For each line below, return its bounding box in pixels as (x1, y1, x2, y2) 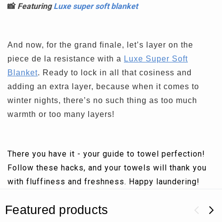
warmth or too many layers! (7, 110, 114, 118)
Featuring (17, 1, 54, 11)
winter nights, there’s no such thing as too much (7, 96, 197, 105)
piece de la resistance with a (7, 54, 124, 63)
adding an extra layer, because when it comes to (7, 82, 199, 91)
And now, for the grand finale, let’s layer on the (7, 40, 193, 49)
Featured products (5, 202, 109, 217)
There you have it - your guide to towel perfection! (7, 149, 205, 159)
